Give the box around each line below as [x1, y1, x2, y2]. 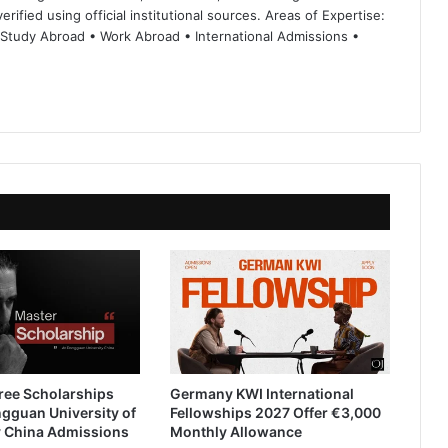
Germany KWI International [169, 384, 354, 402]
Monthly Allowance [169, 422, 302, 440]
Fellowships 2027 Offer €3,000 [169, 403, 381, 421]
